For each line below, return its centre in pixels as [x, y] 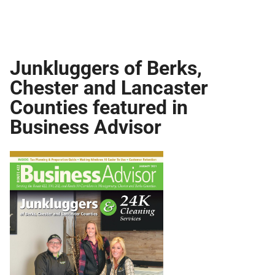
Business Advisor [86, 126]
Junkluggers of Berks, [106, 67]
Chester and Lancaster [109, 87]
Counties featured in [99, 106]
